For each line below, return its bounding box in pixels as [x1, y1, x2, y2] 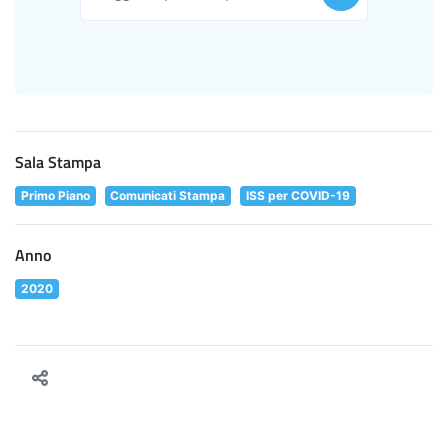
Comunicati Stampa [110, 188, 226, 204]
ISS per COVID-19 [245, 188, 350, 204]
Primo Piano [20, 188, 90, 204]
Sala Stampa [15, 150, 101, 175]
